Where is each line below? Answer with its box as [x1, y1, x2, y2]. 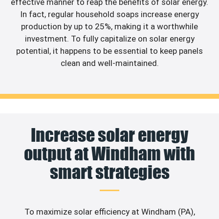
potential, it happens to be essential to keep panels [16, 45, 203, 56]
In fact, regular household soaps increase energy [20, 9, 199, 19]
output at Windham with [24, 143, 195, 165]
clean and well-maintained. [60, 58, 159, 68]
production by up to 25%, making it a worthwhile [21, 21, 198, 31]
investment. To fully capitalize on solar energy [24, 33, 195, 44]
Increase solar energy [31, 124, 188, 146]
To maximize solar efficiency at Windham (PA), [24, 207, 195, 217]
